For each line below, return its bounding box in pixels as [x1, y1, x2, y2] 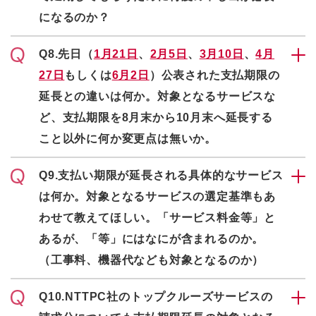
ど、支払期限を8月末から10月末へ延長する [39, 111, 273, 123]
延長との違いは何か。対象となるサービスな [39, 90, 276, 102]
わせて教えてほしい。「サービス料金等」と [39, 212, 276, 224]
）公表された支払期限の [149, 69, 280, 81]
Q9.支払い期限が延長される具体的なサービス [39, 169, 284, 181]
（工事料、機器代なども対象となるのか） [39, 254, 265, 266]
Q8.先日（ [39, 48, 94, 60]
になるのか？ [39, 11, 110, 23]
